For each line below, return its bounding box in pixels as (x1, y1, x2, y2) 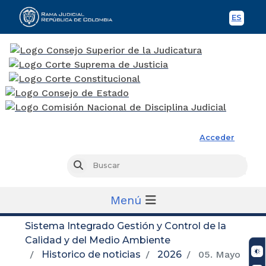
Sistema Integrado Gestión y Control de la (25, 220, 226, 232)
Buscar (82, 161, 110, 170)
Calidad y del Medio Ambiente (25, 234, 170, 246)
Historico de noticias (42, 248, 141, 260)
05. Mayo (195, 248, 240, 260)
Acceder (199, 132, 235, 142)
